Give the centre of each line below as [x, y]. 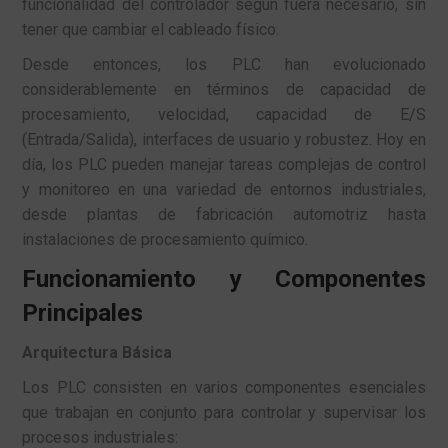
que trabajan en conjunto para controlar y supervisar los [224, 412]
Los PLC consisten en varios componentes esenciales [224, 387]
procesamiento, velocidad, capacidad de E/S [224, 114]
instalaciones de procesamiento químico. [165, 239]
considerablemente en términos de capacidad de [224, 89]
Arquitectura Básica [97, 352]
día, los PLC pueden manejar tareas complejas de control [224, 164]
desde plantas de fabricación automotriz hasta [224, 214]
